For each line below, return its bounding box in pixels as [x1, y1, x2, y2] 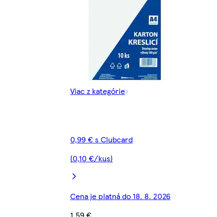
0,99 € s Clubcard [70, 134, 133, 145]
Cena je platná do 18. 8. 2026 [70, 190, 170, 202]
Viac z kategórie [70, 85, 125, 97]
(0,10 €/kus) [70, 153, 113, 164]
